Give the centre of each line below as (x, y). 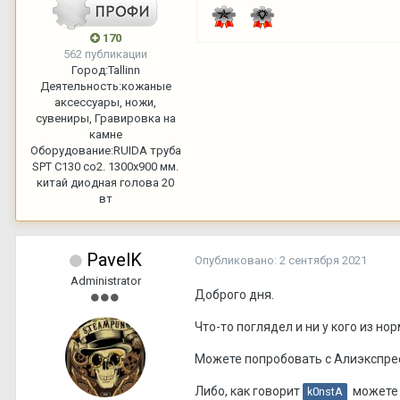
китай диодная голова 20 (105, 182)
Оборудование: (71, 150)
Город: (89, 70)
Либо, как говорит (249, 391)
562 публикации (105, 54)
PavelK (114, 259)
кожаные (146, 86)
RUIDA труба (147, 150)
